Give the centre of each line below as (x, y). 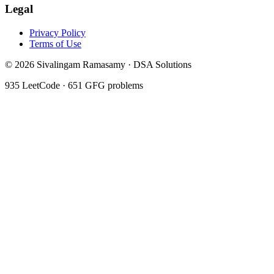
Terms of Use (55, 44)
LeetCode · (44, 86)
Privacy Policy (57, 33)
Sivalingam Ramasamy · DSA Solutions (113, 65)
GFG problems (113, 86)
